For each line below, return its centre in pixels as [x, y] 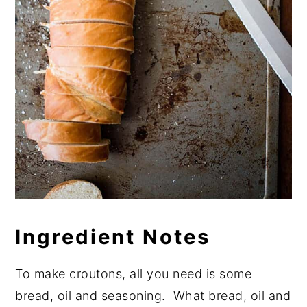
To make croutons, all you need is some [134, 273]
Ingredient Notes [113, 236]
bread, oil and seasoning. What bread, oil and [153, 295]
